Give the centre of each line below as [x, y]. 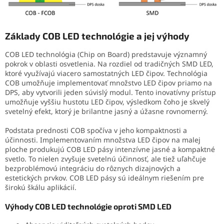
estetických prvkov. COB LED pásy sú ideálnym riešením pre [104, 177]
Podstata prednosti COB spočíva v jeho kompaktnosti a [96, 130]
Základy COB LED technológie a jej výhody [97, 36]
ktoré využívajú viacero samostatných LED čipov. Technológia [106, 73]
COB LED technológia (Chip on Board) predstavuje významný [106, 54]
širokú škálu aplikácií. [41, 187]
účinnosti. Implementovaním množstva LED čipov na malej [103, 139]
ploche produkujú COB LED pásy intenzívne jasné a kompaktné [110, 149]
